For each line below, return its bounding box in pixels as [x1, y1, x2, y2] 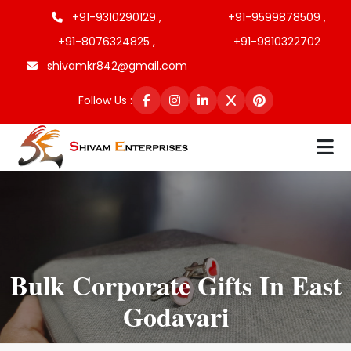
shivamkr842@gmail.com [43, 58, 187, 74]
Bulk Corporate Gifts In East [9, 266, 342, 305]
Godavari [122, 297, 229, 336]
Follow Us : [78, 92, 132, 108]
